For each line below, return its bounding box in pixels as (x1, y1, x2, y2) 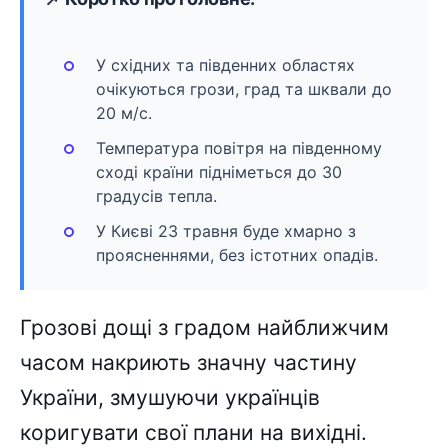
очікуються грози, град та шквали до (96, 78, 392, 99)
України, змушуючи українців (20, 385, 320, 411)
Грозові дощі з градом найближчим (20, 315, 389, 341)
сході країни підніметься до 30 (96, 162, 342, 183)
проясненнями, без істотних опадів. (96, 245, 378, 266)
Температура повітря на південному (96, 138, 382, 159)
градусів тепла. (96, 186, 217, 207)
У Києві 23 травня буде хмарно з (96, 221, 356, 242)
